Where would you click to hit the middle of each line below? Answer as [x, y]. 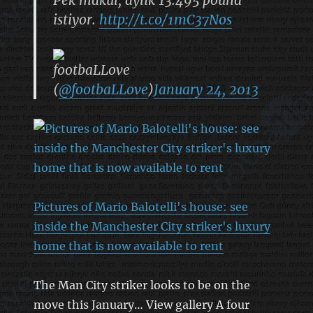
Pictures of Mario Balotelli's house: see [140, 206]
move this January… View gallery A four [141, 304]
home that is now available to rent [128, 246]
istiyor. [76, 19]
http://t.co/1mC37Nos [165, 19]
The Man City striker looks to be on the [141, 285]
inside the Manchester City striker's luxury [152, 226]
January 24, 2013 [206, 89]
